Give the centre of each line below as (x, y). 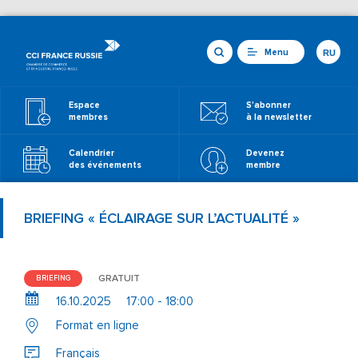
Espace (84, 105)
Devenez (265, 153)
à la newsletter (279, 117)
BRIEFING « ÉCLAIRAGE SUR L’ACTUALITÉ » (162, 218)
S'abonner (268, 105)
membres (88, 117)
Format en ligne (97, 325)
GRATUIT (119, 278)
